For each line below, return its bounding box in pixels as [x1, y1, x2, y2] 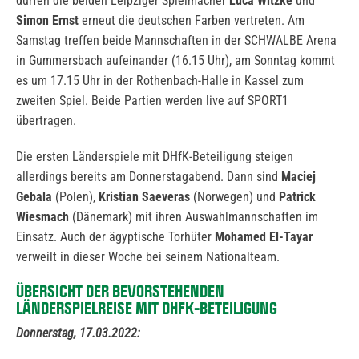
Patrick [279, 189, 316, 205]
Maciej [281, 169, 316, 185]
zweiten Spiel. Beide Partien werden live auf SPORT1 [16, 93, 288, 109]
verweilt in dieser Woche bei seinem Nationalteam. [16, 249, 280, 265]
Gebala [16, 189, 52, 205]
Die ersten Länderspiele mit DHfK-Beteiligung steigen [16, 149, 293, 165]
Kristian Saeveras [99, 189, 190, 205]
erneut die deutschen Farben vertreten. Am [79, 13, 305, 29]
